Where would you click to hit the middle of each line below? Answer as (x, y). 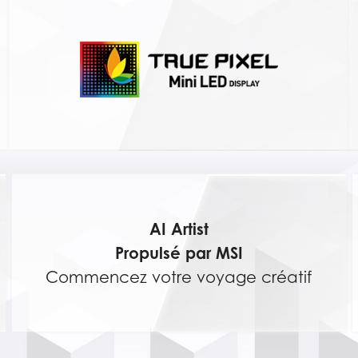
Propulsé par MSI (179, 253)
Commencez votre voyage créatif (179, 277)
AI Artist (179, 229)
